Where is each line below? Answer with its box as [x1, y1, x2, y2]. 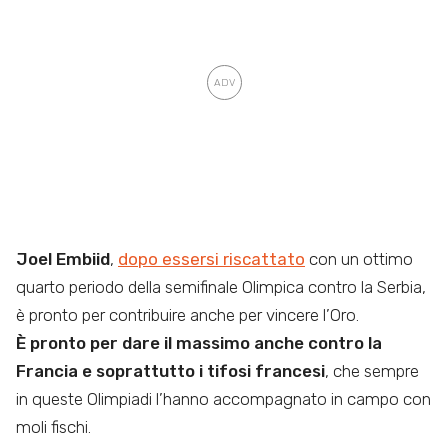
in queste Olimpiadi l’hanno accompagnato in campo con [16, 389, 431, 410]
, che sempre [325, 361, 419, 382]
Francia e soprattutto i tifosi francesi [16, 361, 325, 382]
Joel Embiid [16, 249, 110, 270]
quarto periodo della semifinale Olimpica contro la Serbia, [16, 277, 426, 298]
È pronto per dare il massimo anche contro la [16, 333, 382, 354]
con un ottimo [305, 249, 413, 270]
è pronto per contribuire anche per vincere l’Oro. [16, 305, 359, 326]
